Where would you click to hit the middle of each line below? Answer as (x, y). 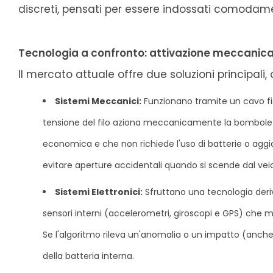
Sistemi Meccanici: (98, 101)
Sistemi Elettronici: (99, 192)
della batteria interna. (88, 256)
